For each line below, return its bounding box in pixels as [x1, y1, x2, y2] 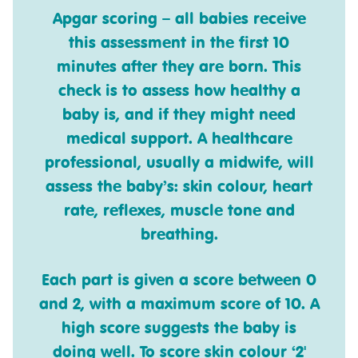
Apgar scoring [52, 8, 157, 29]
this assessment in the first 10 [69, 32, 289, 53]
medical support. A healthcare [66, 128, 292, 149]
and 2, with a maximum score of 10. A [38, 293, 320, 314]
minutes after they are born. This [57, 56, 301, 77]
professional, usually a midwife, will [44, 152, 314, 173]
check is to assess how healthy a [58, 80, 300, 101]
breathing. [140, 224, 218, 245]
